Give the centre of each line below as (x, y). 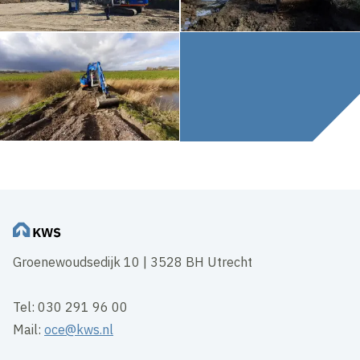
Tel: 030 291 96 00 (71, 307)
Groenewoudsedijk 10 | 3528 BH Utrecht (133, 262)
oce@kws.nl (79, 329)
